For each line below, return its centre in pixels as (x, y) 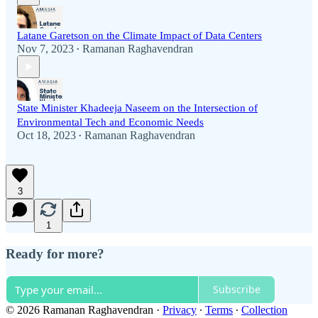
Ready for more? (55, 253)
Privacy (180, 309)
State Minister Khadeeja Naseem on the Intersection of (137, 108)
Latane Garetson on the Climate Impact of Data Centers (139, 36)
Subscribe (237, 290)
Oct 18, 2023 (46, 136)
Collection (264, 309)
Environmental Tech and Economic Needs (110, 122)
